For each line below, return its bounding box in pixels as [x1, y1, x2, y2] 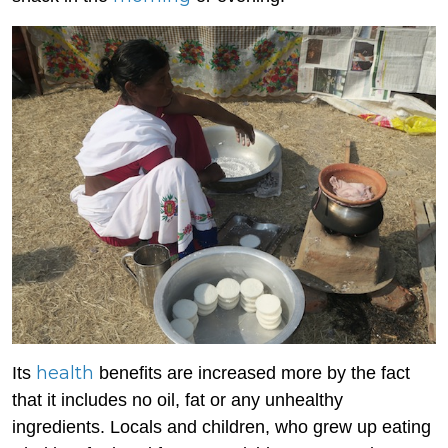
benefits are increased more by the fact [94, 363, 410, 383]
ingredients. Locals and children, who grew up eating [12, 417, 431, 437]
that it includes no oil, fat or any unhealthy [12, 390, 343, 410]
